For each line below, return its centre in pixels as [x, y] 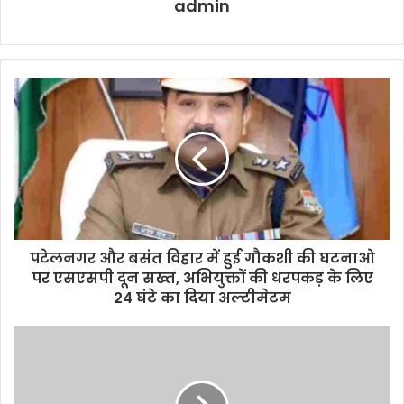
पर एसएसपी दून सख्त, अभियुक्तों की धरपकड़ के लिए [202, 278]
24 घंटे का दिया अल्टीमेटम [202, 298]
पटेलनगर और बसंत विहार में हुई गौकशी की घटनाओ [202, 258]
